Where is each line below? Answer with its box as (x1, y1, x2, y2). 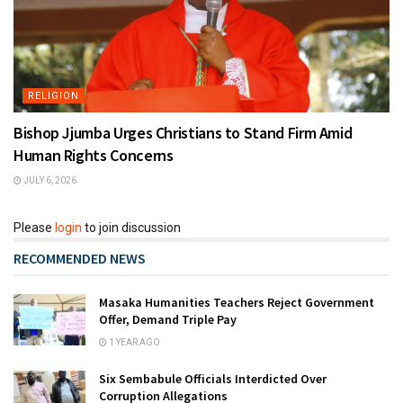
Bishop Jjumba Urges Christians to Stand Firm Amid (13, 121, 353, 143)
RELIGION (28, 89, 79, 102)
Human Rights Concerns (13, 144, 174, 166)
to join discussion (82, 219, 181, 235)
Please (13, 219, 55, 235)
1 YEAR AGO (107, 336, 160, 347)
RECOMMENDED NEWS (13, 248, 146, 267)
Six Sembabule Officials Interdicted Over (99, 370, 327, 387)
